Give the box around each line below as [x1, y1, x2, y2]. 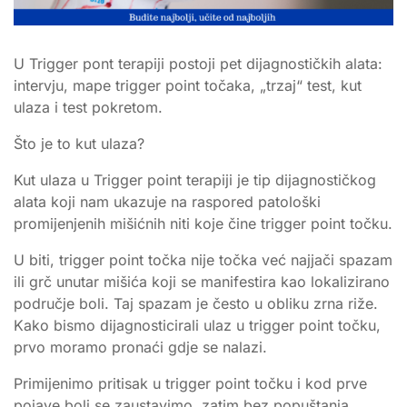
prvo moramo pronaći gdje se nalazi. [14, 337, 267, 356]
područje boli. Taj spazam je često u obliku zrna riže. [14, 293, 378, 313]
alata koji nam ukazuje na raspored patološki [14, 192, 321, 211]
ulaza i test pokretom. [14, 97, 163, 116]
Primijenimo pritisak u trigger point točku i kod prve [14, 373, 367, 392]
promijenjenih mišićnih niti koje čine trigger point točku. [14, 213, 392, 233]
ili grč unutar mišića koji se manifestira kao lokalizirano [14, 272, 390, 291]
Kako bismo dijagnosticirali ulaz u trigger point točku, [14, 315, 381, 334]
